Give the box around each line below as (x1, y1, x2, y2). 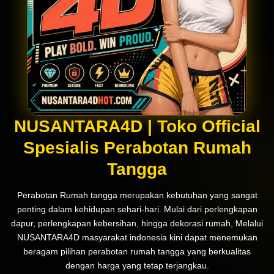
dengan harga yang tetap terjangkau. (65, 260, 209, 270)
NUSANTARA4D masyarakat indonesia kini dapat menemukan (17, 232, 257, 242)
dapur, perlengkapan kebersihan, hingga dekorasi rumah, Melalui (11, 218, 263, 228)
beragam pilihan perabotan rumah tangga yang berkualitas (23, 246, 251, 256)
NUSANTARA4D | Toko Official (13, 116, 261, 136)
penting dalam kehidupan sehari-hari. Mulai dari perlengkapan (17, 204, 257, 214)
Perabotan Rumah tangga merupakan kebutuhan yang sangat (17, 190, 257, 200)
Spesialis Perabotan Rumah (23, 138, 251, 157)
